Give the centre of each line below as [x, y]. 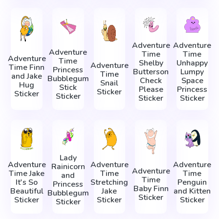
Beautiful [27, 191]
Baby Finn [151, 189]
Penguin [192, 182]
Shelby [151, 63]
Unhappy [192, 63]
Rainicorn [68, 167]
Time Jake [27, 173]
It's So [27, 182]
